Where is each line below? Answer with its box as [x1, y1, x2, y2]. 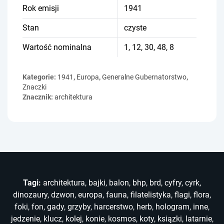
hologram [155, 201, 189, 211]
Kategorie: [22, 72, 57, 81]
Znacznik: [22, 92, 54, 101]
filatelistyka [130, 189, 171, 199]
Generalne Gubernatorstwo [102, 72, 186, 81]
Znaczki [22, 82, 46, 91]
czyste [124, 22, 146, 32]
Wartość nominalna [22, 42, 91, 52]
